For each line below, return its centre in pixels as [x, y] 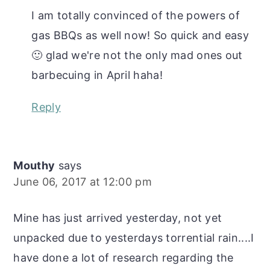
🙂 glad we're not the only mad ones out [137, 55]
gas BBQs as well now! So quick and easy [140, 35]
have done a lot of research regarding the [124, 257]
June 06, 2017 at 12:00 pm [83, 181]
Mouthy [34, 165]
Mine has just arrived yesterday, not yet [118, 218]
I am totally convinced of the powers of [136, 15]
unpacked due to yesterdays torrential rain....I [134, 237]
